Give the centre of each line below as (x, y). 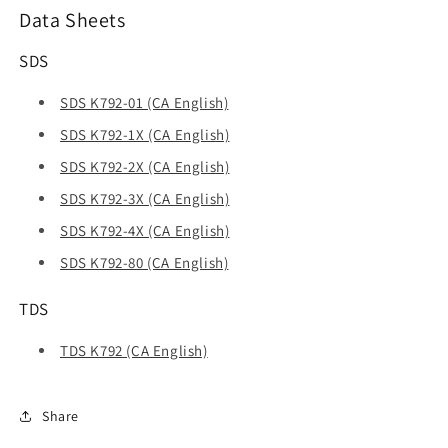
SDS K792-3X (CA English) (145, 199)
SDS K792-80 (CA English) (144, 263)
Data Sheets (72, 20)
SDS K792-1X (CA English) (145, 135)
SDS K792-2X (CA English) (145, 167)
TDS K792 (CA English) (134, 351)
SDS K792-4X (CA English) (145, 231)
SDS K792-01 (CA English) (144, 103)
